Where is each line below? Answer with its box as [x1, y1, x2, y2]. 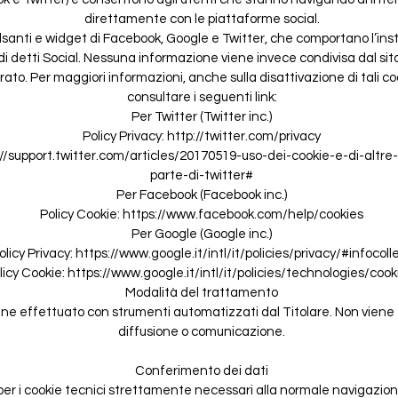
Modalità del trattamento [125, 285, 278, 299]
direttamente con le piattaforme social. [84, 12, 320, 26]
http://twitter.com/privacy [167, 129, 321, 143]
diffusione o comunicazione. [118, 324, 285, 338]
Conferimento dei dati [135, 363, 268, 378]
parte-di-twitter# [150, 168, 253, 182]
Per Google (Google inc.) [131, 227, 272, 241]
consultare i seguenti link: [126, 90, 277, 104]
